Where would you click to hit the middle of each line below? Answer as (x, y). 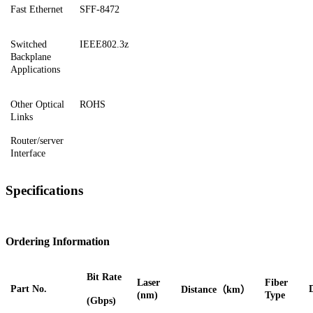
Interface (28, 153)
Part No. (29, 289)
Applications (35, 69)
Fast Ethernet (37, 9)
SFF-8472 (100, 9)
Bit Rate (104, 277)
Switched (29, 44)
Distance (199, 290)
